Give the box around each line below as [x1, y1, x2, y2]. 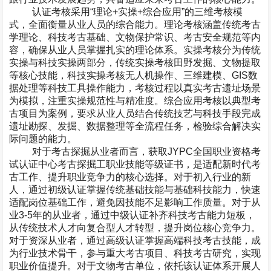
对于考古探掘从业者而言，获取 [31, 146, 168, 157]
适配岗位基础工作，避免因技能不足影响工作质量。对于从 [9, 197, 261, 207]
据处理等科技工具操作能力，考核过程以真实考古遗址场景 [9, 83, 261, 93]
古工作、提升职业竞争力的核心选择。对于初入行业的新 [9, 172, 252, 182]
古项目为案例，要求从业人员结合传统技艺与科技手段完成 [9, 108, 261, 119]
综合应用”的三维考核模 [142, 7, 243, 17]
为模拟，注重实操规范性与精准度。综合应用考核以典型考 [9, 96, 261, 106]
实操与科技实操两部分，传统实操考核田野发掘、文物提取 [9, 57, 261, 68]
